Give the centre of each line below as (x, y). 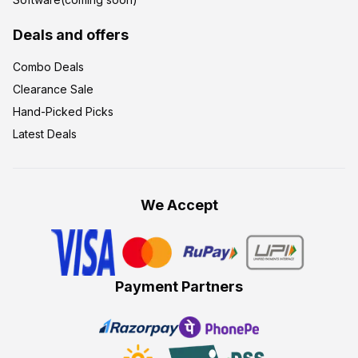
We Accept (179, 205)
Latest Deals (45, 134)
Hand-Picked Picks (63, 112)
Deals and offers (71, 35)
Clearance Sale (53, 89)
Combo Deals (48, 67)
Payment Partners (179, 286)
